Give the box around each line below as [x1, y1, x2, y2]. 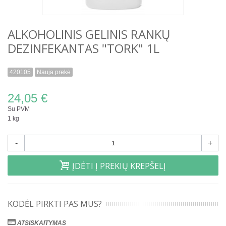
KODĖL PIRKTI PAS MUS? [8, 198, 102, 210]
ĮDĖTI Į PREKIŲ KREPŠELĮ [72, 160, 166, 172]
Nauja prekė [37, 69, 71, 76]
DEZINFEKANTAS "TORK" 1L [8, 40, 159, 57]
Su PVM [8, 105, 30, 113]
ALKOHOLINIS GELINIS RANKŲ [8, 26, 171, 43]
